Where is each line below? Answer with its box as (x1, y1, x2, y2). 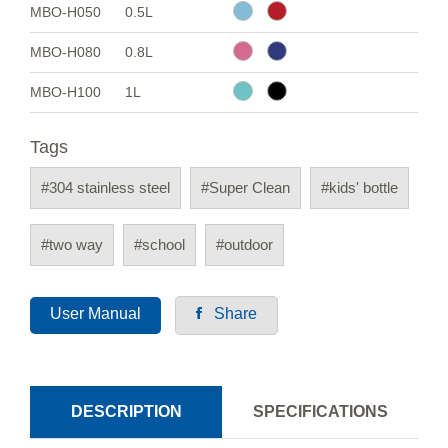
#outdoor (216, 236, 273, 254)
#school (134, 236, 185, 254)
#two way (41, 236, 103, 254)
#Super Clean (201, 179, 290, 197)
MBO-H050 (30, 4, 101, 21)
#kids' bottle (321, 179, 398, 197)
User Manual (50, 305, 141, 323)
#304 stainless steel (41, 179, 170, 197)
